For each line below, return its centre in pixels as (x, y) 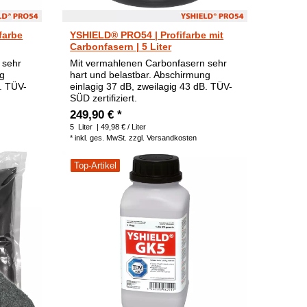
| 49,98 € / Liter (121, 127)
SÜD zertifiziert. (104, 98)
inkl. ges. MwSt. (101, 138)
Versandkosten (172, 138)
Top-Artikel (96, 165)
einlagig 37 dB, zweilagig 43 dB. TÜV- (151, 87)
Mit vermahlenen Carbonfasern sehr (149, 63)
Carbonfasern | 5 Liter (121, 47)
